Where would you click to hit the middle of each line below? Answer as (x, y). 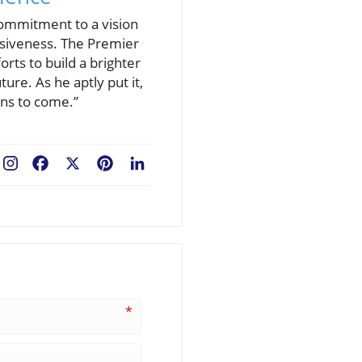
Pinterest (143, 165)
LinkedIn (173, 165)
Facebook (80, 165)
